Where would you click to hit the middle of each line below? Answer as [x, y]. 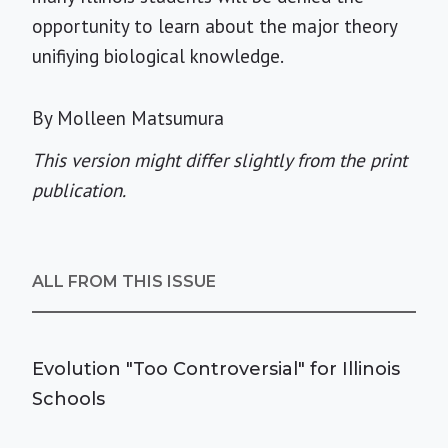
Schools [68, 399]
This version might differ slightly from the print [219, 160]
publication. [79, 190]
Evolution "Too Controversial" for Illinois [216, 369]
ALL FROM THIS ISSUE [124, 281]
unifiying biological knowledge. [158, 56]
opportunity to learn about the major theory [214, 26]
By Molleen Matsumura [128, 118]
